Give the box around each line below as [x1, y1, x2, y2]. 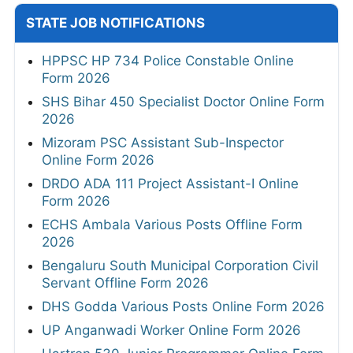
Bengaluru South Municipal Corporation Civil [42, 257, 318, 273]
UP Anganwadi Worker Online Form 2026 [42, 321, 301, 338]
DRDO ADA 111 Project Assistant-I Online [42, 175, 299, 191]
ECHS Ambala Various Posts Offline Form [42, 216, 303, 232]
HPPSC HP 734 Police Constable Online [42, 52, 294, 69]
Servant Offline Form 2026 [42, 274, 209, 291]
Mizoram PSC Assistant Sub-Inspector [42, 134, 284, 150]
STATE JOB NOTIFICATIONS [26, 14, 205, 31]
